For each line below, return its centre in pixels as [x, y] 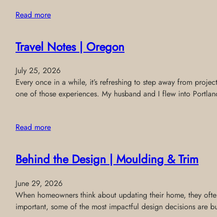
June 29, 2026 [39, 184]
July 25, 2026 [38, 71]
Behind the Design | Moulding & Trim [107, 159]
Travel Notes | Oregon [70, 46]
